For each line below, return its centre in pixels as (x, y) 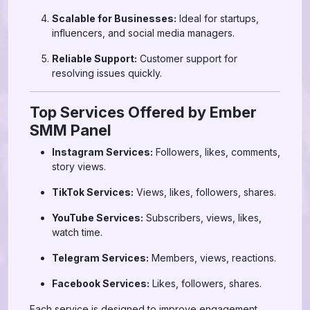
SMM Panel (71, 130)
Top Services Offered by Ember (143, 112)
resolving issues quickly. (107, 73)
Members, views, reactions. (212, 258)
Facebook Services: (101, 283)
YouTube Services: (98, 218)
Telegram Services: (100, 258)
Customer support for (187, 58)
